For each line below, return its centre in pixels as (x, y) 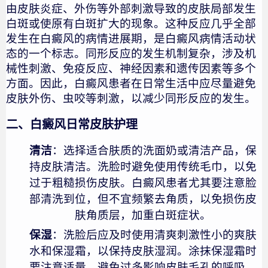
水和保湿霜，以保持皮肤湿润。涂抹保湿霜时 (143, 251)
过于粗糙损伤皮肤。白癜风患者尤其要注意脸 (143, 182)
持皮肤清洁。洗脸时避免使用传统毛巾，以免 (143, 166)
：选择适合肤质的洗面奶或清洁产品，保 (154, 150)
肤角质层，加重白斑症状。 (143, 215)
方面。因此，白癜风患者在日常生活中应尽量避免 (131, 83)
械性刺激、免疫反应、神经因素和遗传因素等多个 (131, 68)
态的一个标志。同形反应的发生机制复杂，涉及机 (131, 53)
